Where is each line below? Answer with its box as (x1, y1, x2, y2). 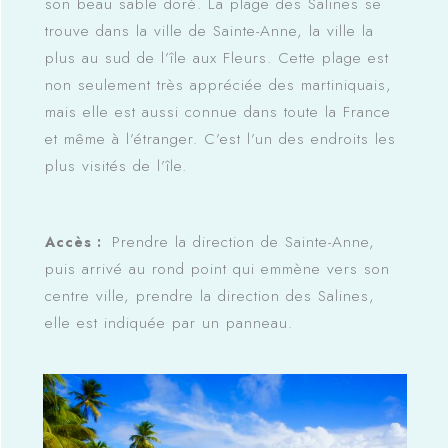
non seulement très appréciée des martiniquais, (44, 74, 392, 97)
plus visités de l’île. (44, 155, 187, 178)
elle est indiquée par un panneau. (44, 312, 293, 335)
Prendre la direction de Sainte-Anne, (111, 231, 375, 254)
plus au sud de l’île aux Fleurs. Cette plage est (44, 47, 389, 70)
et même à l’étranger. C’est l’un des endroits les (44, 128, 396, 151)
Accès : (44, 232, 112, 253)
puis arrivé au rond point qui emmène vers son (44, 258, 390, 281)
